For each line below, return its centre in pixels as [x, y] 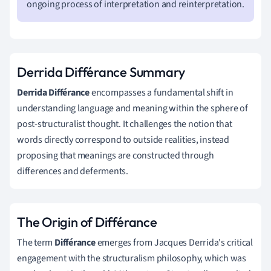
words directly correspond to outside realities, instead [123, 139]
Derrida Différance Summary [101, 72]
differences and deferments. [73, 171]
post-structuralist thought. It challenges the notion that [125, 124]
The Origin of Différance [87, 222]
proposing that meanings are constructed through [116, 155]
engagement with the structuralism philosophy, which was [132, 258]
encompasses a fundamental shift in [162, 92]
